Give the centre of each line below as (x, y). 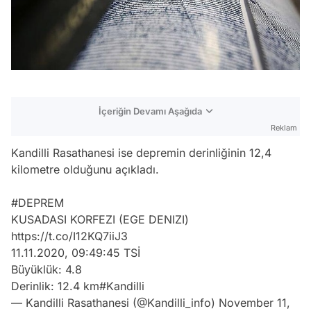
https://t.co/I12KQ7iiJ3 (69, 236)
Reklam (284, 127)
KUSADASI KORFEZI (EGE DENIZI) (100, 219)
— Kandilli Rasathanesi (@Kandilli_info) (115, 302)
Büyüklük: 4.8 (47, 269)
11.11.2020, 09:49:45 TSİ (76, 252)
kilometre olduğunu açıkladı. (85, 169)
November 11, (254, 302)
